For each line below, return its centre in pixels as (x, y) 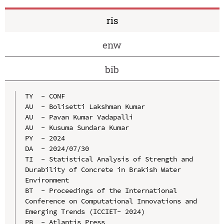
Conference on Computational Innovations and (111, 201)
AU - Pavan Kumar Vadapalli (79, 117)
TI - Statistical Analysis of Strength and (109, 159)
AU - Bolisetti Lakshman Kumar (85, 106)
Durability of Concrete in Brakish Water (103, 169)
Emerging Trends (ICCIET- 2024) (85, 211)
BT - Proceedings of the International (101, 190)
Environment (47, 180)
